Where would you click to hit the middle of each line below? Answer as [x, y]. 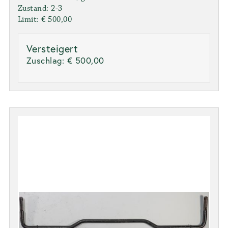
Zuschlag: [47, 60]
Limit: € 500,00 [45, 19]
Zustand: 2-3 [40, 8]
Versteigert [52, 48]
